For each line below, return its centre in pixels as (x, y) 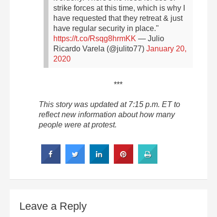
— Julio (151, 38)
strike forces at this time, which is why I (119, 8)
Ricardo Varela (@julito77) (100, 48)
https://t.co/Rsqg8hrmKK (95, 38)
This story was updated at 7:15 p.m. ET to (109, 104)
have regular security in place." (106, 28)
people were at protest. (78, 124)
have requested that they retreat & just (118, 18)
